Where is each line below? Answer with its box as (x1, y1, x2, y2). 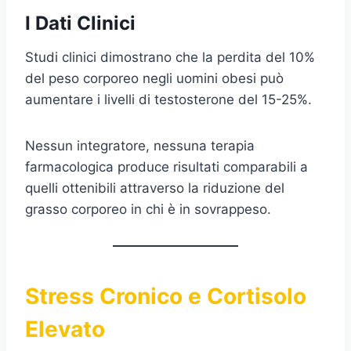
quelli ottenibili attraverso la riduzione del (25, 179, 284, 196)
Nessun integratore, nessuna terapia (25, 137, 255, 154)
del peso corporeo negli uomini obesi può (25, 70, 284, 86)
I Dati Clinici (25, 11, 136, 34)
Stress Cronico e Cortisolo (25, 282, 306, 309)
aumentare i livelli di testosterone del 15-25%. (25, 91, 312, 107)
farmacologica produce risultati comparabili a (25, 158, 308, 175)
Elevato (25, 315, 105, 342)
